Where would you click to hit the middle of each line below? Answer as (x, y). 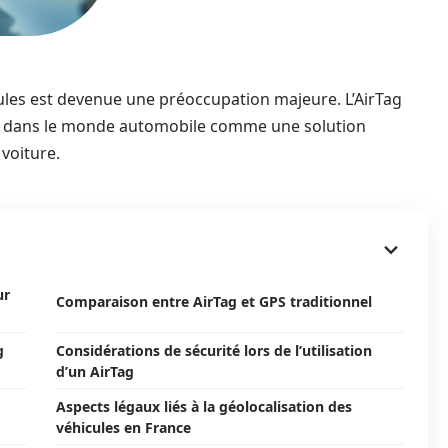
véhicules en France (123, 427)
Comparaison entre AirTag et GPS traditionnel (214, 301)
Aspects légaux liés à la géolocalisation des (204, 406)
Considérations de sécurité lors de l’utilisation (214, 350)
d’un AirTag (95, 371)
